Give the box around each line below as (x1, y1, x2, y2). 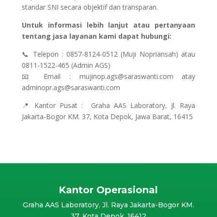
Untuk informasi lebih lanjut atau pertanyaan (21, 20, 196, 30)
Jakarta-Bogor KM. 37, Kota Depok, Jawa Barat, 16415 (21, 111, 193, 121)
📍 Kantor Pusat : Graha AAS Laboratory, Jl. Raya (21, 100, 196, 110)
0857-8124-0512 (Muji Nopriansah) (66, 49, 178, 59)
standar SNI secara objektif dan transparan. (21, 2, 158, 12)
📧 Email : (21, 71, 79, 81)
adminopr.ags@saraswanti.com (21, 82, 120, 92)
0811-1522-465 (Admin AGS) (21, 60, 110, 70)
